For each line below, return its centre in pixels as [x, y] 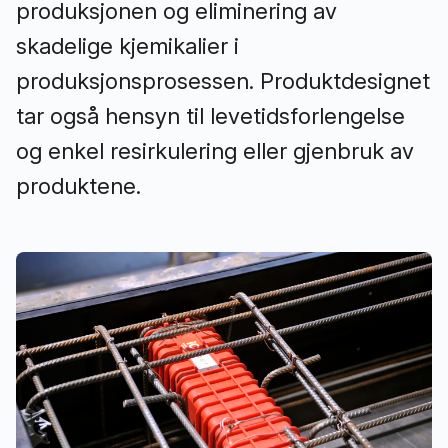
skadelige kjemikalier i [127, 46]
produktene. [78, 186]
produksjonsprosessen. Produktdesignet [223, 81]
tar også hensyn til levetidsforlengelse [210, 116]
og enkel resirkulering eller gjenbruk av [215, 151]
